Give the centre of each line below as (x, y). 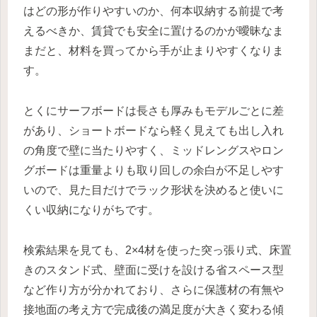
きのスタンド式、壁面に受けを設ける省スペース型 (154, 270)
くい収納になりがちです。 (91, 209)
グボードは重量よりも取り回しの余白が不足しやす (154, 170)
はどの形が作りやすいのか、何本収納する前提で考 (154, 11)
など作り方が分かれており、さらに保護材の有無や (154, 289)
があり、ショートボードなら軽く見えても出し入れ (154, 130)
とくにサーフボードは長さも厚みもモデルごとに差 (154, 110)
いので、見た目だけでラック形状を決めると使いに (154, 190)
